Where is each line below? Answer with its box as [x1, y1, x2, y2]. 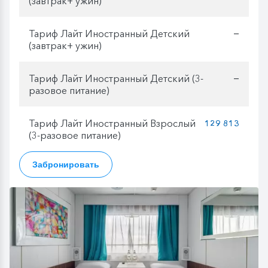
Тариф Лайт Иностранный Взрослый [29, 117, 196, 129]
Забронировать [32, 159, 99, 169]
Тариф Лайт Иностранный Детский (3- [29, 72, 203, 84]
